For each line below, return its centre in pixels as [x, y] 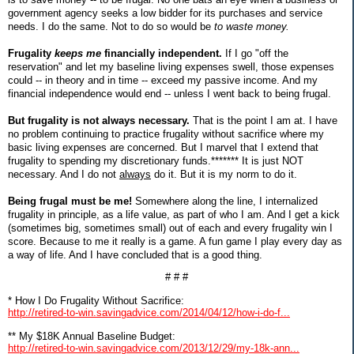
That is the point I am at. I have [264, 120]
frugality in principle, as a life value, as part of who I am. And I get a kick [174, 214]
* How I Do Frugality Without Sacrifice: [96, 301]
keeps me [78, 53]
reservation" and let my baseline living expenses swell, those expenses [171, 66]
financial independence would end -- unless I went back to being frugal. [169, 93]
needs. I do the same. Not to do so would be [111, 26]
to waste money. [252, 26]
